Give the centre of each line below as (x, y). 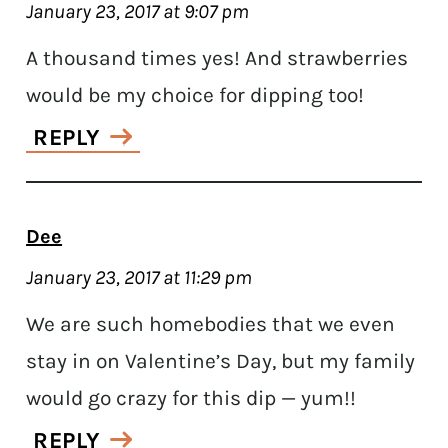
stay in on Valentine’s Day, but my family (221, 360)
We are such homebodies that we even (211, 323)
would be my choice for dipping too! (195, 94)
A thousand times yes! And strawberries (217, 57)
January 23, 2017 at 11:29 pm (139, 277)
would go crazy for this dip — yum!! (191, 397)
